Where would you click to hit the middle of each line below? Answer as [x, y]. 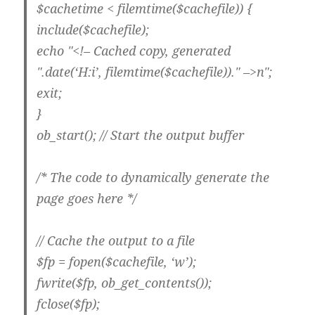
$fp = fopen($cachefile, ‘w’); [117, 262]
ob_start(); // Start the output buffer [141, 135]
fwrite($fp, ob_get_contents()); [124, 283]
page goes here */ [87, 199]
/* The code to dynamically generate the [153, 178]
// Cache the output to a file [116, 241]
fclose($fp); [69, 304]
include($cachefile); [93, 30]
